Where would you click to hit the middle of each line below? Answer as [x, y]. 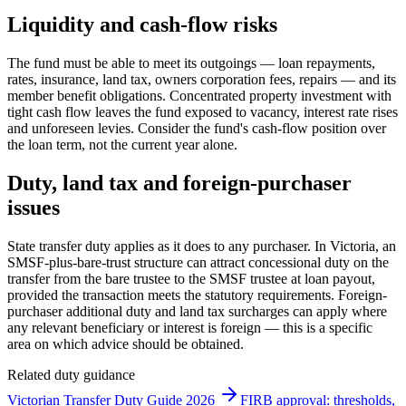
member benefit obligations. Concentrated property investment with [199, 96]
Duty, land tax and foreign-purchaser [179, 184]
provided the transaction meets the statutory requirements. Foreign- [197, 295]
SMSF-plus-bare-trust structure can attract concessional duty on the [198, 263]
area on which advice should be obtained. [126, 344]
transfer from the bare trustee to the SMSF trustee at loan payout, [191, 279]
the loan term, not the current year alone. [122, 145]
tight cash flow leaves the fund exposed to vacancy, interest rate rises [203, 112]
